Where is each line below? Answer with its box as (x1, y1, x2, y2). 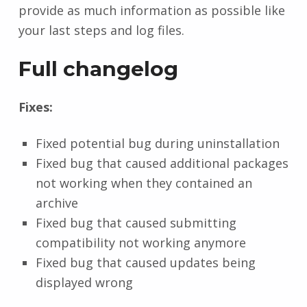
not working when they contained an (35, 174, 252, 191)
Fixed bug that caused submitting (35, 214, 236, 231)
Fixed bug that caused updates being (35, 254, 256, 271)
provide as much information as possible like (18, 1, 285, 19)
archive (35, 194, 78, 211)
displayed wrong (35, 273, 133, 291)
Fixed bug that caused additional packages (35, 154, 288, 171)
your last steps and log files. (18, 21, 184, 38)
